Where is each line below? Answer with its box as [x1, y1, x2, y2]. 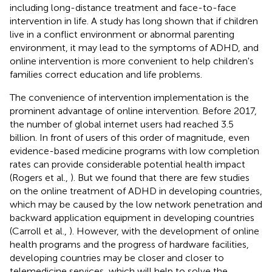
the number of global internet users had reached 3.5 [10, 118, 234, 130]
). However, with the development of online [69, 225, 259, 237]
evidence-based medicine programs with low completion [10, 144, 259, 157]
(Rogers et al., [10, 171, 70, 183]
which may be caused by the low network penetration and [10, 198, 262, 210]
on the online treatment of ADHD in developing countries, [10, 185, 262, 197]
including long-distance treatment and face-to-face [10, 1, 236, 13]
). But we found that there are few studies [70, 171, 250, 183]
